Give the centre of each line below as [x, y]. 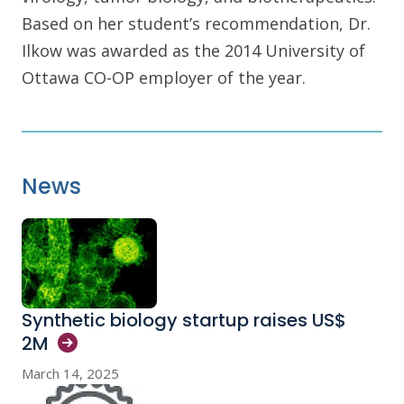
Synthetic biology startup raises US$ [184, 320]
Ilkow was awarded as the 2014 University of [193, 50]
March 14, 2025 [70, 373]
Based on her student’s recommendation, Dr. [196, 23]
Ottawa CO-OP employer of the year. [164, 77]
